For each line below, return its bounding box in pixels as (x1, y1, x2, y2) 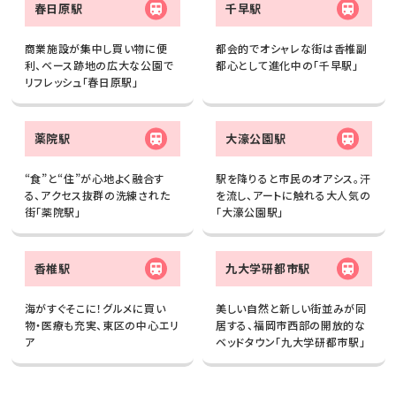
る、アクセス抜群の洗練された (24, 187, 171, 202)
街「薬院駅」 (24, 204, 81, 219)
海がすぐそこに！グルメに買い (24, 301, 166, 316)
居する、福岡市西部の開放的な (216, 317, 366, 332)
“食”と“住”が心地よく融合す (24, 171, 164, 186)
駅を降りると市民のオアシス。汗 (216, 171, 371, 186)
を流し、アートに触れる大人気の (216, 187, 371, 202)
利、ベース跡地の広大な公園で (24, 57, 174, 72)
